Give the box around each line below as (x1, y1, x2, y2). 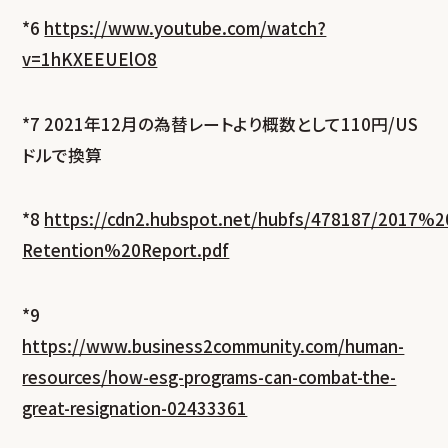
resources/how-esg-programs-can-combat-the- (22, 364, 397, 389)
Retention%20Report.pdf (22, 238, 230, 263)
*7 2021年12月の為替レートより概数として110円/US (22, 111, 419, 136)
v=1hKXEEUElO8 (22, 47, 158, 72)
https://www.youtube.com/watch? (44, 16, 327, 41)
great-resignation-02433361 (22, 395, 248, 420)
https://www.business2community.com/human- (22, 333, 405, 358)
